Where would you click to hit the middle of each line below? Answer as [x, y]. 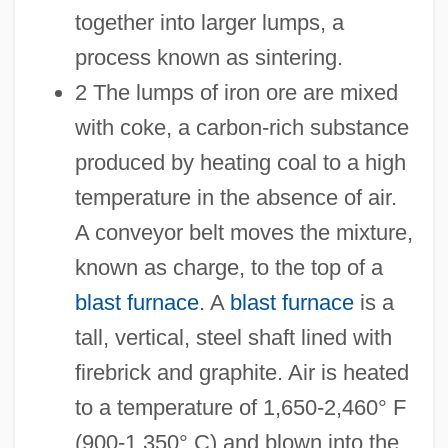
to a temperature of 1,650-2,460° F [240, 407]
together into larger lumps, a [209, 22]
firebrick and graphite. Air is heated [241, 372]
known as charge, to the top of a [228, 267]
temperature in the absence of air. [235, 197]
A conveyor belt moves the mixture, [243, 232]
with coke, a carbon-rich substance [241, 127]
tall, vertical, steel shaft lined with [233, 337]
